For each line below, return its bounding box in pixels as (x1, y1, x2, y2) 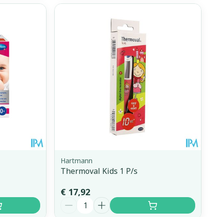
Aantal (60, 196, 87, 207)
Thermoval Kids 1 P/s (61, 165, 138, 176)
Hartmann (61, 155, 93, 165)
